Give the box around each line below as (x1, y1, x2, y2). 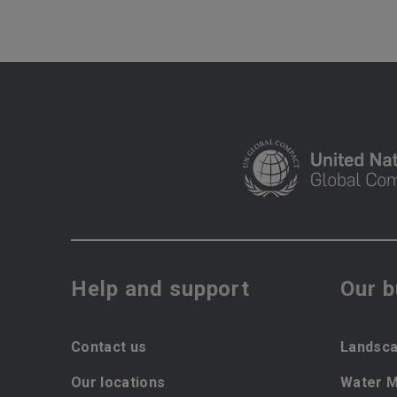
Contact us (71, 339, 147, 355)
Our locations (71, 374, 166, 391)
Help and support (71, 276, 251, 301)
